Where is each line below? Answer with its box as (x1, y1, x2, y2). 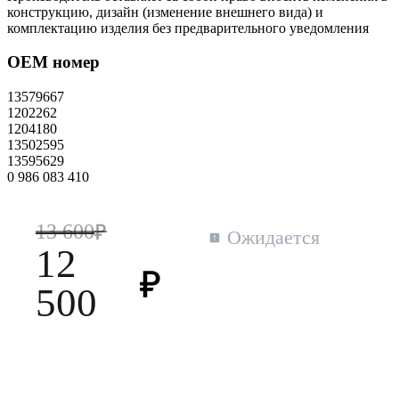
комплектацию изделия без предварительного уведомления (7, 20, 369, 36)
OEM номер (7, 53, 100, 72)
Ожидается (226, 226, 320, 249)
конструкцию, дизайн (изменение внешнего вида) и (7, 4, 323, 20)
